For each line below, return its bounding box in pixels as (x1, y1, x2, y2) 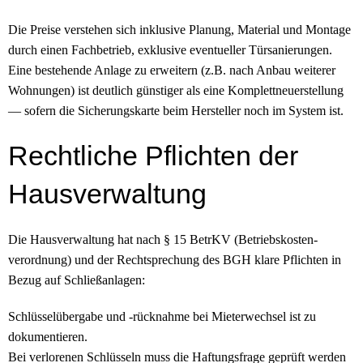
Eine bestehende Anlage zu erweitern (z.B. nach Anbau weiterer (8, 62, 335, 77)
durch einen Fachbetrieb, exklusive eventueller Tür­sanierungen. (8, 42, 332, 57)
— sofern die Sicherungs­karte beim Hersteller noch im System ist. (8, 103, 344, 117)
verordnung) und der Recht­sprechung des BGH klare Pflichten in (8, 252, 341, 267)
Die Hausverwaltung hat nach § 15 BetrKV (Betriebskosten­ (8, 232, 318, 246)
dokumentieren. (8, 329, 88, 344)
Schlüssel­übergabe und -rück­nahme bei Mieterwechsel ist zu (8, 309, 316, 323)
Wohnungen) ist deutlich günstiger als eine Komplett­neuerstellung (8, 83, 344, 97)
